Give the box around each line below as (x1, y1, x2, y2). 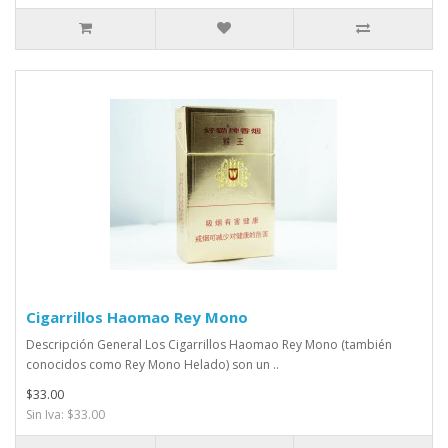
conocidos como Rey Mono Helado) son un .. (26, 356, 279, 374)
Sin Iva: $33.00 (26, 406, 105, 424)
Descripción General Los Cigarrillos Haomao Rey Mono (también (26, 336, 392, 354)
